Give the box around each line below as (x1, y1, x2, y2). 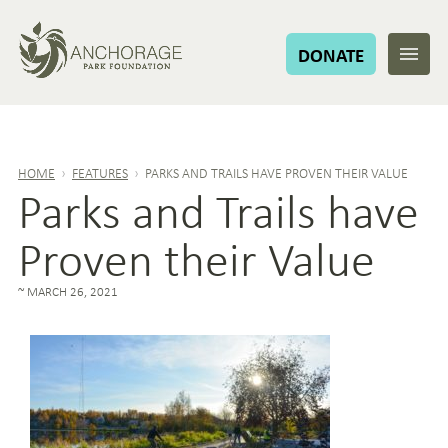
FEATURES (72, 164, 128, 182)
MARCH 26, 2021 (27, 283, 118, 299)
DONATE (298, 45, 364, 65)
